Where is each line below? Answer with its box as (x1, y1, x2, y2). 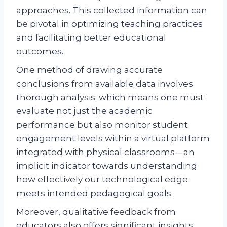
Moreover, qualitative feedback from (16, 206, 176, 217)
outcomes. (16, 46, 63, 56)
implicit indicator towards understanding (16, 160, 197, 171)
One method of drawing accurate (16, 64, 163, 75)
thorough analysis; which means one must (16, 92, 204, 102)
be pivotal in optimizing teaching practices (16, 18, 203, 29)
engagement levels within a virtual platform (16, 133, 210, 143)
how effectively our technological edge (16, 174, 188, 184)
